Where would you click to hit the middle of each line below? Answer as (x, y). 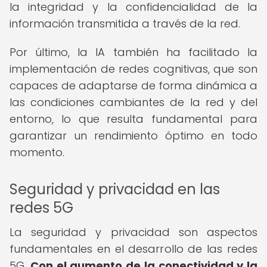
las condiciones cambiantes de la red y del (133, 102)
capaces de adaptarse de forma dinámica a (133, 86)
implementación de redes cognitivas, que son (133, 69)
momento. (37, 152)
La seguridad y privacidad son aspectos (133, 232)
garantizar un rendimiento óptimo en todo (133, 136)
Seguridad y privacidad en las (115, 189)
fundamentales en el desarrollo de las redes (133, 249)
